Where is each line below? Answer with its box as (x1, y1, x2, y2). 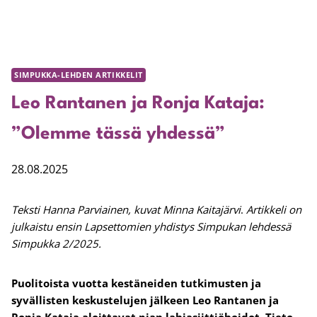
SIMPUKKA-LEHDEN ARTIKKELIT (14, 70, 143, 80)
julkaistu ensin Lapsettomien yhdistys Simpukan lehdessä (11, 219, 291, 234)
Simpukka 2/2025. (11, 236, 101, 251)
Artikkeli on (246, 202, 301, 217)
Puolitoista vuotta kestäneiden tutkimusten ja (11, 276, 261, 291)
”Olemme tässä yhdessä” (11, 125, 225, 144)
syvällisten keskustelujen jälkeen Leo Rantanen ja (11, 293, 279, 308)
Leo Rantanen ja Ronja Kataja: (11, 95, 265, 113)
